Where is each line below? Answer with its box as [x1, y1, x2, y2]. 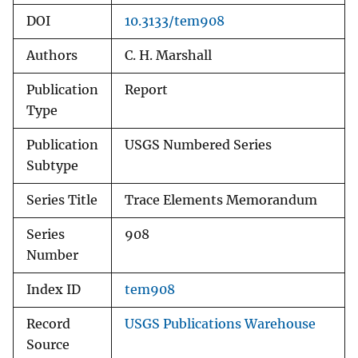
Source [26, 337, 70, 353]
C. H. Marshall [125, 48, 212, 64]
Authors [26, 48, 78, 64]
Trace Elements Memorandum [125, 193, 317, 209]
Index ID [26, 282, 81, 298]
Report [125, 82, 168, 98]
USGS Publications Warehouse [125, 316, 316, 332]
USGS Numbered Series [125, 137, 272, 153]
